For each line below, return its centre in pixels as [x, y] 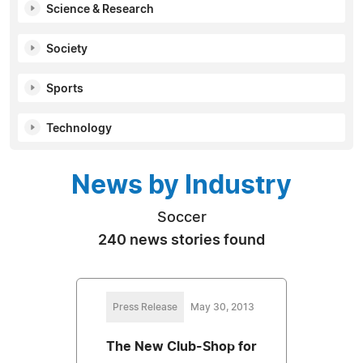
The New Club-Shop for [181, 346]
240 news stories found [181, 240]
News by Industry [181, 185]
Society [67, 49]
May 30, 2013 [222, 307]
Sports [65, 89]
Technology [79, 128]
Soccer [181, 218]
